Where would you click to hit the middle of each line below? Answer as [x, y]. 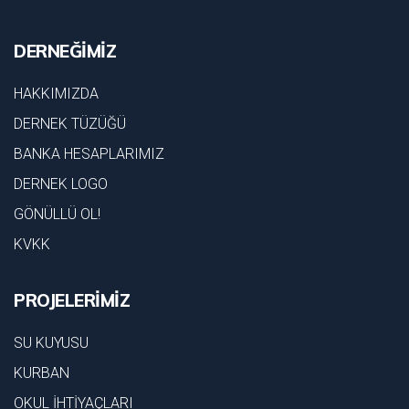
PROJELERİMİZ [72, 300]
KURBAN [42, 372]
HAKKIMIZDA [56, 93]
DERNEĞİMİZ [65, 51]
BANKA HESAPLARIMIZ [89, 153]
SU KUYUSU [51, 342]
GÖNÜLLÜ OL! [57, 214]
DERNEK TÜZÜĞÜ [70, 123]
